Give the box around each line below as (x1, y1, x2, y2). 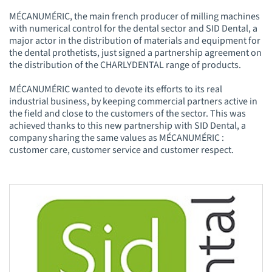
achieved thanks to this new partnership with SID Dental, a (9, 118, 246, 132)
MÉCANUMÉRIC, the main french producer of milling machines (9, 9, 260, 23)
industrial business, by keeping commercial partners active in (9, 94, 257, 108)
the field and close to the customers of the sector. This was (9, 106, 246, 120)
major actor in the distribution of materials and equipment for (9, 33, 260, 47)
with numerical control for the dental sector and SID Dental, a (9, 21, 257, 35)
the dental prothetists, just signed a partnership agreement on (9, 46, 262, 59)
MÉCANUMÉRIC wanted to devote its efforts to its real (9, 82, 222, 96)
